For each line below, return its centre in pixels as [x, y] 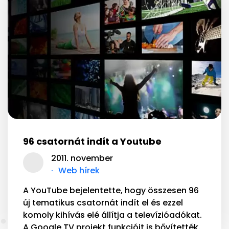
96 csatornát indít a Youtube [92, 141]
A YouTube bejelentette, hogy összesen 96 [111, 190]
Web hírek [79, 170]
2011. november [82, 158]
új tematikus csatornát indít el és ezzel [103, 202]
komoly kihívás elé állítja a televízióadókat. [112, 215]
